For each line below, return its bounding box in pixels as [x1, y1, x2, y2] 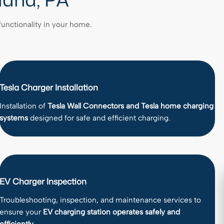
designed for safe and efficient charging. [28, 113, 171, 122]
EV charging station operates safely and [43, 207, 180, 216]
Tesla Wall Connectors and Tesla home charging [47, 101, 214, 110]
